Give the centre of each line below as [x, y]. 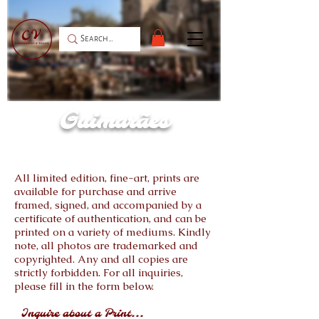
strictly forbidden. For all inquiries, [99, 272]
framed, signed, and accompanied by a [108, 204]
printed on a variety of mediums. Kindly [113, 231]
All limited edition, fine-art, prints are [107, 177]
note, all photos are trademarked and [106, 245]
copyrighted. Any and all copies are [101, 258]
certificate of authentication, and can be [110, 218]
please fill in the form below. [84, 286]
